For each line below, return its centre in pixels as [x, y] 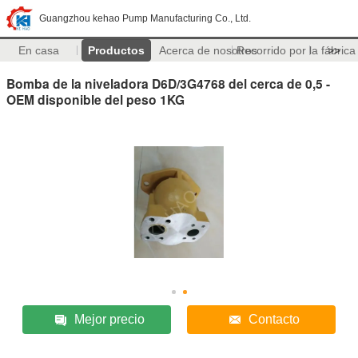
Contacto [274, 319]
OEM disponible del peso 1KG [95, 99]
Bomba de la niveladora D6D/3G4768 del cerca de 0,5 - [168, 83]
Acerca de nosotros [208, 50]
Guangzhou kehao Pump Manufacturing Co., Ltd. [145, 18]
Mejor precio [110, 319]
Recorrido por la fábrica [296, 50]
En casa [38, 50]
